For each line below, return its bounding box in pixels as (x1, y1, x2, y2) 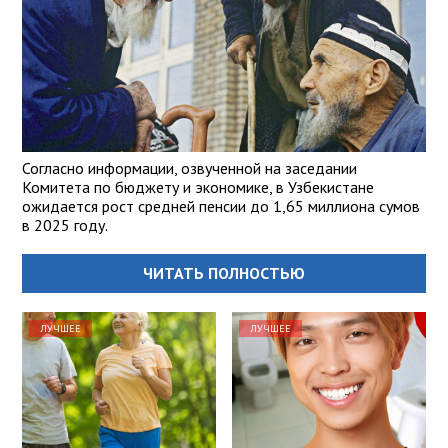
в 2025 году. (22, 215, 108, 236)
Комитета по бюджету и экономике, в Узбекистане (22, 177, 374, 198)
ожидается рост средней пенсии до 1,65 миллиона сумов (22, 196, 420, 217)
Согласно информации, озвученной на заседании (22, 158, 357, 179)
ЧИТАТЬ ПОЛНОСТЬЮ (143, 263, 305, 284)
